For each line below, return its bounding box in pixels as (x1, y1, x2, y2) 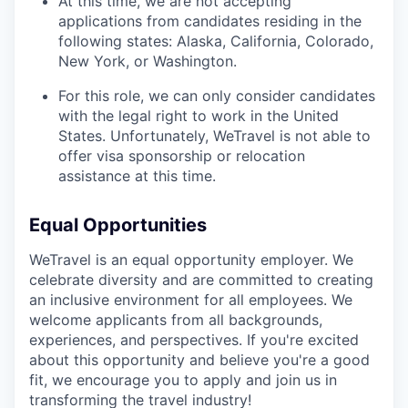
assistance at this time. (58, 167, 216, 186)
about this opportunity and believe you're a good (29, 351, 370, 370)
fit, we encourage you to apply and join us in (29, 371, 337, 390)
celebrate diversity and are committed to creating (29, 270, 373, 290)
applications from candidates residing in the (58, 12, 362, 31)
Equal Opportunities (29, 214, 207, 237)
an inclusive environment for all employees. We (29, 291, 352, 310)
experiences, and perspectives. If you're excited (29, 331, 359, 350)
